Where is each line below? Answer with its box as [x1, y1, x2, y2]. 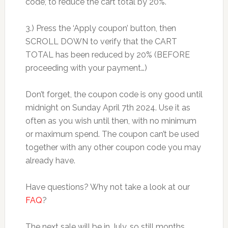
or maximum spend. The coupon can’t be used [25, 129, 199, 139]
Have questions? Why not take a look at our [25, 182, 190, 192]
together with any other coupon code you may [25, 142, 201, 152]
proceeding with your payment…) [25, 63, 147, 73]
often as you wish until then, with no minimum [25, 116, 196, 126]
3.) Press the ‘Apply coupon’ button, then [25, 23, 176, 33]
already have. [25, 156, 75, 165]
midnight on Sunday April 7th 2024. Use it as [25, 103, 190, 112]
